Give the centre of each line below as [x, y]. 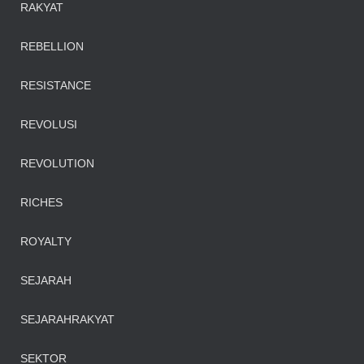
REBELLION [52, 46]
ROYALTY [46, 241]
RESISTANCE [56, 85]
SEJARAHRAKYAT [67, 319]
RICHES [41, 202]
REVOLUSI [49, 124]
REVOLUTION [57, 163]
